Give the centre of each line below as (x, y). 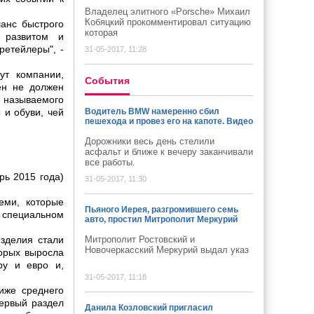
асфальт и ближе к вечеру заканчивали (169, 152)
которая (101, 33)
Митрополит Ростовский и (140, 239)
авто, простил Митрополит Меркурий (161, 219)
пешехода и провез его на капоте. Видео (169, 121)
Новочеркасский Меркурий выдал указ (167, 250)
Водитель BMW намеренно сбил (152, 111)
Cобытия (107, 81)
